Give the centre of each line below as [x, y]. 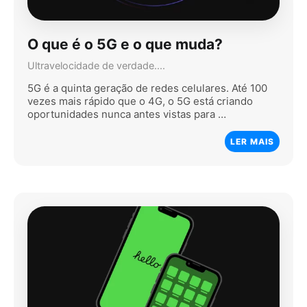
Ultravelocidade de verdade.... [96, 65]
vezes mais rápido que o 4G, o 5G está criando [140, 101]
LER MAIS [252, 141]
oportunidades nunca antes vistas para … [127, 114]
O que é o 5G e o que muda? [125, 45]
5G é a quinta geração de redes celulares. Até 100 [147, 88]
